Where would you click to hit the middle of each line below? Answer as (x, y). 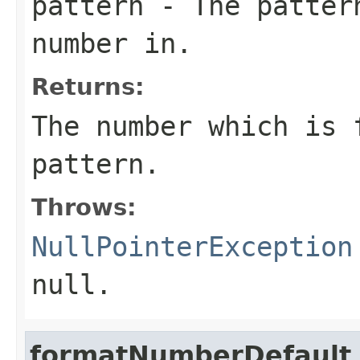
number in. (112, 43)
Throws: (84, 207)
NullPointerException (192, 246)
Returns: (88, 86)
